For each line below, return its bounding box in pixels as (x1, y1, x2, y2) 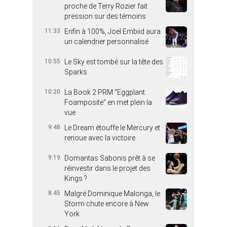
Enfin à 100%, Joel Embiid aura (64, 27, 161, 36)
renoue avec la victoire (64, 134, 135, 142)
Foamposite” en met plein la (64, 98, 152, 107)
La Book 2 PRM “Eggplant (64, 88, 145, 97)
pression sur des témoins (64, 12, 146, 21)
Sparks (64, 68, 87, 77)
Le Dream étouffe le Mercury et (64, 124, 160, 132)
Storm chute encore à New (64, 200, 149, 208)
